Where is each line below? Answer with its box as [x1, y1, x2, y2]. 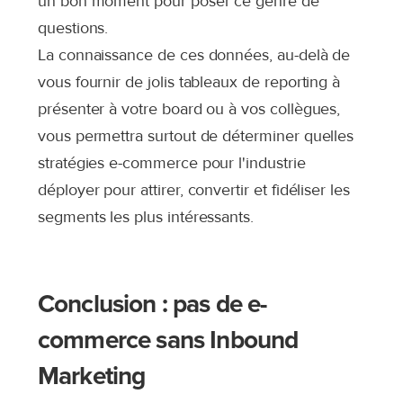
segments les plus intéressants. [38, 207, 255, 227]
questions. [38, 18, 109, 38]
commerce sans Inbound [38, 325, 299, 355]
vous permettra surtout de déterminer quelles [38, 126, 354, 146]
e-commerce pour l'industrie [109, 153, 306, 173]
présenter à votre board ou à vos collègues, [38, 99, 341, 119]
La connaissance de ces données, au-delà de [38, 45, 351, 65]
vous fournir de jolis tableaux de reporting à [38, 72, 341, 92]
